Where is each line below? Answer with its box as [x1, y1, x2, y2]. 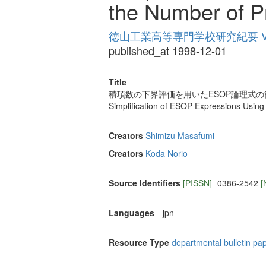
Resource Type [109, 236, 169, 249]
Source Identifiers [109, 177, 180, 189]
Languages [109, 207, 154, 219]
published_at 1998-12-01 [109, 43, 227, 59]
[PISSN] [183, 177, 214, 189]
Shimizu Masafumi [145, 129, 214, 142]
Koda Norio [145, 147, 188, 160]
